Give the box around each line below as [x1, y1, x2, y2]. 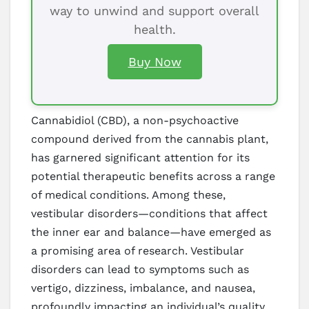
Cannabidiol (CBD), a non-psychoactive [31, 114, 239, 128]
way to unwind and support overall [50, 3, 259, 19]
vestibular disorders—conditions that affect [31, 207, 268, 221]
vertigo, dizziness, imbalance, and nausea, [31, 281, 255, 295]
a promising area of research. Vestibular [31, 244, 244, 258]
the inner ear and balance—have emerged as [31, 226, 271, 239]
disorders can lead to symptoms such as [31, 263, 249, 277]
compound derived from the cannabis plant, [31, 132, 268, 146]
